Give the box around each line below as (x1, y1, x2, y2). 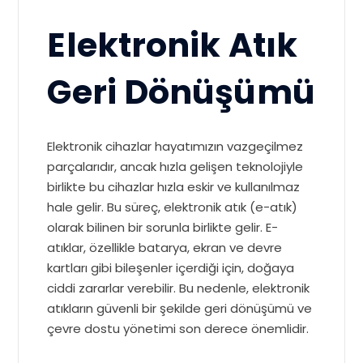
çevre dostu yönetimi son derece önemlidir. (47, 320, 310, 338)
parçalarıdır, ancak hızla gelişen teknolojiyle (47, 158, 304, 176)
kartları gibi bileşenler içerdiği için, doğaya (47, 259, 295, 277)
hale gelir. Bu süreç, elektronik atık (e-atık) (47, 199, 298, 216)
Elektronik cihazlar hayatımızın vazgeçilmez (47, 138, 304, 156)
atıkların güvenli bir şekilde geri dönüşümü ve (47, 300, 313, 318)
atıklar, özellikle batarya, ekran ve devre (47, 239, 283, 257)
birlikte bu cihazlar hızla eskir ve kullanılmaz (47, 178, 301, 196)
